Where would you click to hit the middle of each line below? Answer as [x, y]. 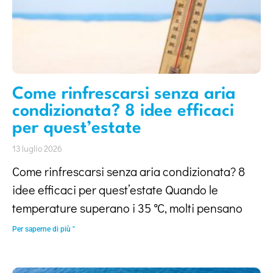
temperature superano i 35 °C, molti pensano [127, 208]
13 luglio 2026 [37, 148]
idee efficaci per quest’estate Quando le [115, 190]
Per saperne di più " [44, 229]
